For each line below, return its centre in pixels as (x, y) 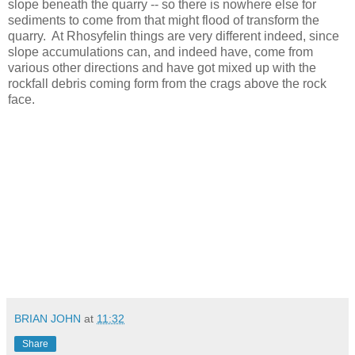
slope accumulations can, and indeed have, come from (160, 52)
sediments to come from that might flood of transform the (164, 20)
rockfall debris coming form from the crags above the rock (167, 83)
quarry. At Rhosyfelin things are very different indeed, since (174, 36)
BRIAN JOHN (48, 318)
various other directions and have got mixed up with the (162, 67)
